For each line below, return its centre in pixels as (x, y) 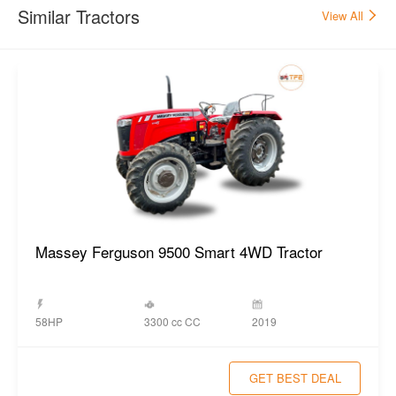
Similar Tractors (79, 17)
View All (344, 15)
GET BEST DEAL (295, 377)
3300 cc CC (172, 321)
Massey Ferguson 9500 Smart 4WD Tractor (179, 252)
